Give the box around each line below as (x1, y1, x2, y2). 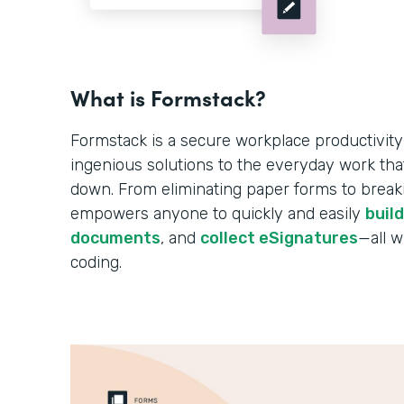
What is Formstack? (70, 82, 266, 113)
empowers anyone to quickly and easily (70, 204, 365, 225)
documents (70, 228, 161, 249)
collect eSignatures (200, 228, 358, 249)
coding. (70, 252, 122, 273)
